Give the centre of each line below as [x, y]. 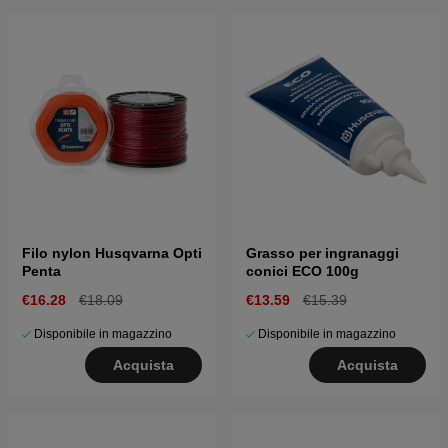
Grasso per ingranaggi [322, 253]
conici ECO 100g [302, 271]
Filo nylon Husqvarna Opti [112, 253]
